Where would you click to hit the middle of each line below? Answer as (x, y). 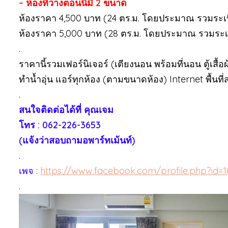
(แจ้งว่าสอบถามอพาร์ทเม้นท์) (77, 140)
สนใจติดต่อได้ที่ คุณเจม (66, 110)
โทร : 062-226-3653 (60, 125)
